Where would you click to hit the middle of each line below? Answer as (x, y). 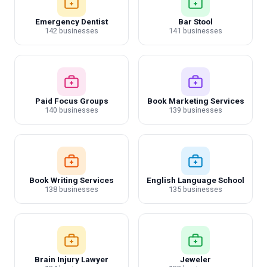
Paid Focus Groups (72, 101)
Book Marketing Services (195, 101)
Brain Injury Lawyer (72, 259)
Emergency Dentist (72, 21)
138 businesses (72, 189)
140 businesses (72, 110)
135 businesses (195, 189)
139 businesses (195, 110)
